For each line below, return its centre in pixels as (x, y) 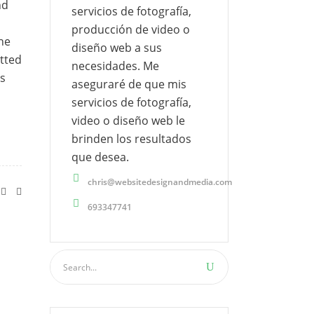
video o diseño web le (128, 121)
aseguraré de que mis (129, 84)
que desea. (100, 157)
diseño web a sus (117, 48)
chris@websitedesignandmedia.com (160, 182)
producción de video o (131, 29)
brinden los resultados (131, 139)
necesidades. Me (115, 66)
